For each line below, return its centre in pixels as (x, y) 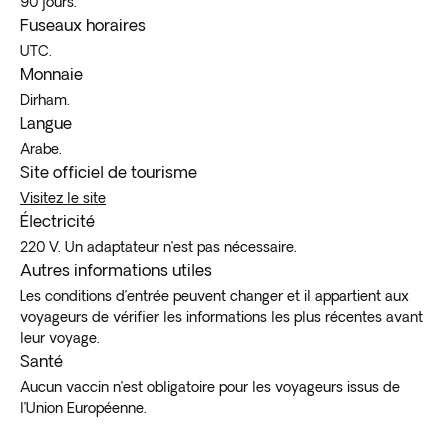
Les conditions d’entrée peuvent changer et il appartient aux (214, 295)
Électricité (57, 220)
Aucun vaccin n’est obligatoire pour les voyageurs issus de (210, 386)
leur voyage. (60, 337)
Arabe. (41, 148)
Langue (46, 122)
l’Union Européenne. (83, 407)
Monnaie (51, 73)
